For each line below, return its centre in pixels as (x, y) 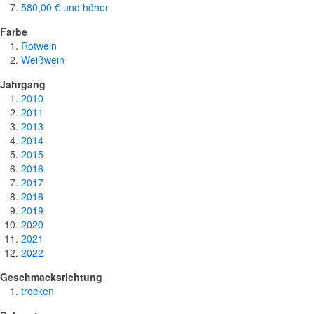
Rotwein (39, 46)
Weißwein (43, 60)
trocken (37, 291)
